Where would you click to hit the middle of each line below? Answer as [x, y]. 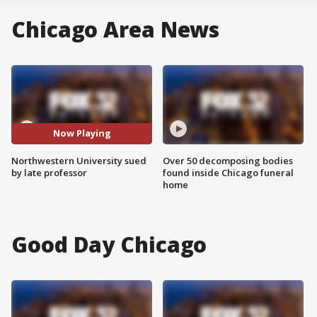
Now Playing [82, 133]
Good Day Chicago [109, 244]
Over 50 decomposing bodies [228, 160]
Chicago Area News [116, 29]
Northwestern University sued [79, 160]
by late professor [49, 172]
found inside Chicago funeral [228, 172]
